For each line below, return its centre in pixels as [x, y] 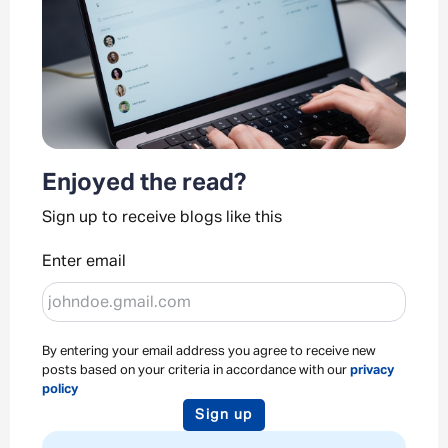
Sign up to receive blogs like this [162, 218]
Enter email [84, 262]
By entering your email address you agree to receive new [209, 352]
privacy [372, 371]
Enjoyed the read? [144, 183]
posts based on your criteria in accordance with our [196, 371]
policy [60, 390]
